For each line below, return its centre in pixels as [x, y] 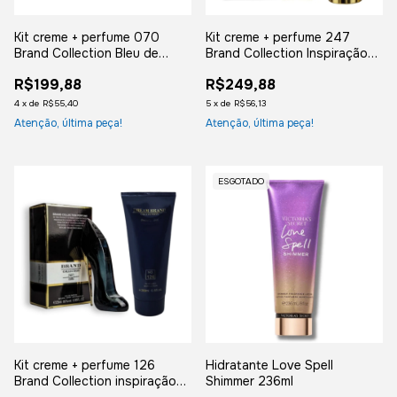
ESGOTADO [241, 182]
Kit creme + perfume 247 [278, 38]
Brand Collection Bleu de [86, 54]
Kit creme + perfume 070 [87, 38]
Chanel [34, 70]
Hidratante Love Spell [269, 366]
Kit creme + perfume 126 [85, 366]
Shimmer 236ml [249, 381]
